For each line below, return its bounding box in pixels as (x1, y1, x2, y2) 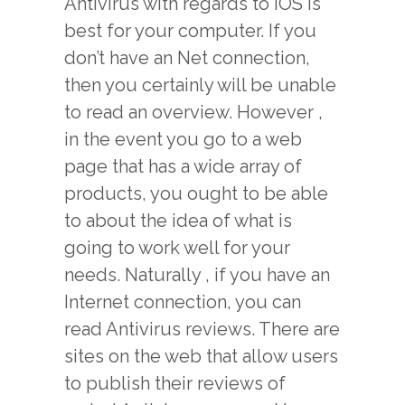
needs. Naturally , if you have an (64, 264, 330, 286)
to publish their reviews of (64, 372, 286, 394)
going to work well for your (64, 237, 290, 259)
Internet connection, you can (64, 291, 301, 313)
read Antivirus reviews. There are (64, 318, 340, 340)
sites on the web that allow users (64, 345, 338, 367)
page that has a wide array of (64, 155, 302, 177)
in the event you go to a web (64, 128, 302, 150)
